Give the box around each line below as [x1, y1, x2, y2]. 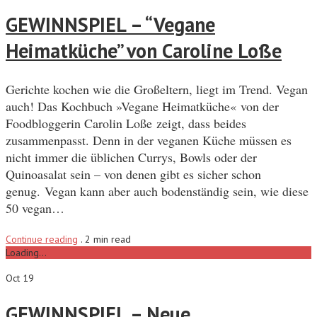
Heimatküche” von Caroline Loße [6, 38, 282, 64]
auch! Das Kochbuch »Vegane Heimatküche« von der [6, 97, 279, 115]
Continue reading [6, 232, 78, 246]
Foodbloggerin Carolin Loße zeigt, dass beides [6, 114, 246, 132]
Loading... [6, 246, 47, 259]
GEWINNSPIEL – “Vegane [6, 11, 215, 38]
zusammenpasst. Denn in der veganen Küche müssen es [6, 131, 292, 149]
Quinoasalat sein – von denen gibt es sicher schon [6, 165, 261, 183]
